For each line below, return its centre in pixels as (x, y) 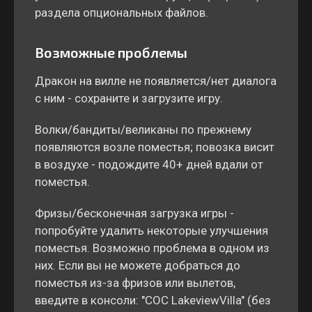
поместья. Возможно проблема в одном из (152, 248)
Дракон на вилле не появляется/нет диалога (156, 81)
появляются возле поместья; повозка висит (155, 147)
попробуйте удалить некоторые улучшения (151, 231)
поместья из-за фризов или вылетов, (135, 283)
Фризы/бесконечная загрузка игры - (134, 213)
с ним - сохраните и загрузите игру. (129, 98)
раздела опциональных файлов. (122, 13)
